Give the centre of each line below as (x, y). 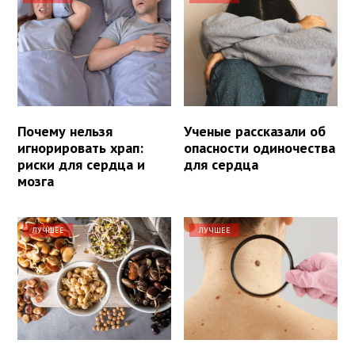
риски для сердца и (81, 165)
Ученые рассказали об (255, 132)
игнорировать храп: (80, 148)
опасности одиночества (260, 148)
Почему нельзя (65, 132)
